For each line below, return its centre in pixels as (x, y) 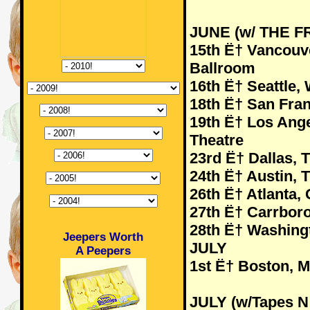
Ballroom (222, 68)
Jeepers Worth (103, 237)
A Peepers (103, 250)
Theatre (216, 140)
